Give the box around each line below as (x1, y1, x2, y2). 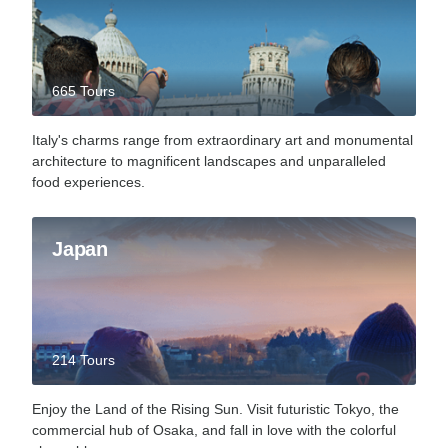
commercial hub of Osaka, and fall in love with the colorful (32, 421, 396, 438)
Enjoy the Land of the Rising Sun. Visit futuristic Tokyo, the (32, 400, 399, 417)
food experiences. (32, 173, 145, 190)
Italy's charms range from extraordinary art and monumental (32, 131, 413, 148)
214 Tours (52, 351, 115, 368)
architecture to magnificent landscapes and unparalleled (32, 152, 386, 169)
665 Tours (52, 82, 115, 99)
